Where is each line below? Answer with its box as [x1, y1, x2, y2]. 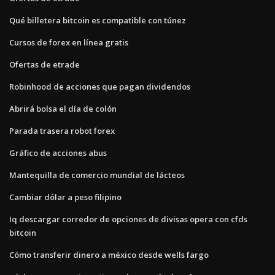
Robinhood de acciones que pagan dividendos [9, 80, 190, 92]
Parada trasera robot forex [9, 125, 115, 136]
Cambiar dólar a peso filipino [9, 191, 122, 203]
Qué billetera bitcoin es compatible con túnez [9, 14, 186, 26]
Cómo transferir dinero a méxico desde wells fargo [9, 249, 209, 260]
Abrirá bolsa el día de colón [9, 103, 117, 114]
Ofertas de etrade [9, 58, 80, 70]
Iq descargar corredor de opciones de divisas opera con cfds [9, 213, 247, 225]
